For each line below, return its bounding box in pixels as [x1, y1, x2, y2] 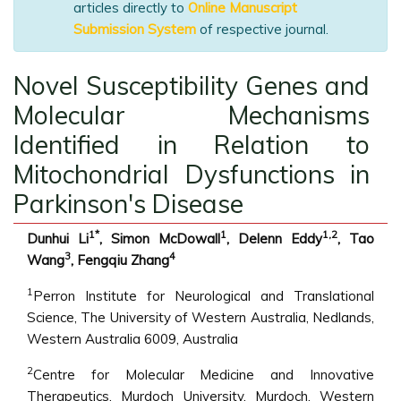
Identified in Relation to [13, 129, 370, 160]
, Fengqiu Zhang [71, 252, 169, 269]
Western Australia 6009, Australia [27, 330, 238, 347]
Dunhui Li [27, 230, 89, 247]
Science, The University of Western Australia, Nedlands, [27, 309, 374, 326]
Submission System [73, 21, 196, 38]
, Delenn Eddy [226, 230, 322, 247]
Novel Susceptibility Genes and [13, 70, 370, 101]
